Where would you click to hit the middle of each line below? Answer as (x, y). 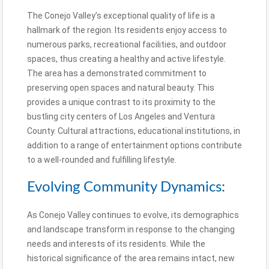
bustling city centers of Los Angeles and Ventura (121, 116)
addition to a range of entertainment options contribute (134, 145)
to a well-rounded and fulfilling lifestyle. (102, 159)
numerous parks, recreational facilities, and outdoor (127, 44)
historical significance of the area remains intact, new (131, 258)
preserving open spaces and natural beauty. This (121, 87)
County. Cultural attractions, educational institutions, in (134, 131)
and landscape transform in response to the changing (131, 229)
